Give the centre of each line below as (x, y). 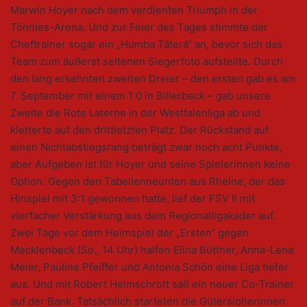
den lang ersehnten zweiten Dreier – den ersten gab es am (153, 79)
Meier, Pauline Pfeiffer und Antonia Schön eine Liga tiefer (149, 267)
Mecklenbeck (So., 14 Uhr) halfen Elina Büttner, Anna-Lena (152, 250)
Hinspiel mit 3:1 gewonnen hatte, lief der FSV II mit (133, 199)
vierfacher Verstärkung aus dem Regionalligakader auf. (143, 216)
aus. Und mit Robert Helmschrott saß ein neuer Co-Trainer (152, 284)
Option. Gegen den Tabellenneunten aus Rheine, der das (148, 182)
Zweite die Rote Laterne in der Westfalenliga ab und (135, 113)
